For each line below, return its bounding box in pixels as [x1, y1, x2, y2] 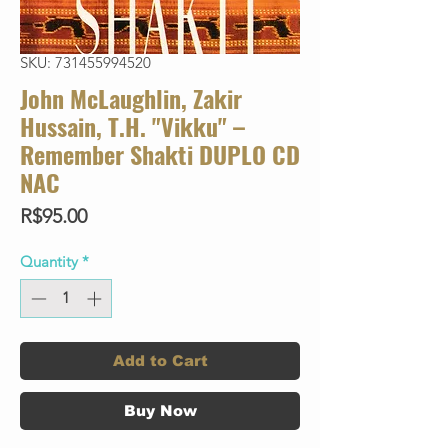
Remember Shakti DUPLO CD [20, 136, 300, 173]
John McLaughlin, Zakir [20, 80, 242, 117]
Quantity [20, 252, 78, 272]
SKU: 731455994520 [20, 53, 151, 73]
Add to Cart [112, 351, 208, 369]
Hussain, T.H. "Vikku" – [20, 108, 245, 145]
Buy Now [123, 401, 197, 419]
